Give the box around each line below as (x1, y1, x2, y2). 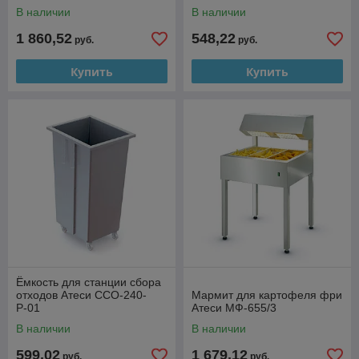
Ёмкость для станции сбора (16, 276, 161, 288)
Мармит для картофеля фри (192, 288, 342, 301)
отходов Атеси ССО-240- (16, 288, 147, 301)
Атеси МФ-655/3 (192, 301, 276, 314)
